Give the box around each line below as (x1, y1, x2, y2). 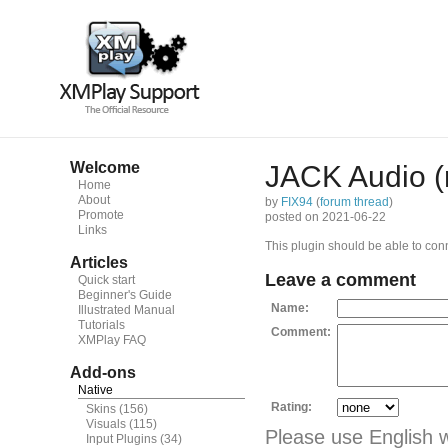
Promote (78, 208, 124, 222)
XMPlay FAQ (78, 333, 146, 347)
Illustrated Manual (78, 303, 175, 317)
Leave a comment (265, 270, 416, 290)
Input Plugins (86, 432, 157, 446)
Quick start (78, 273, 135, 287)
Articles (70, 254, 128, 271)
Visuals (86, 417, 126, 431)
